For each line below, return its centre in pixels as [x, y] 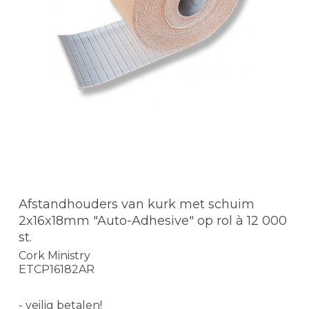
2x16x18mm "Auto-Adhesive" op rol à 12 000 [153, 221]
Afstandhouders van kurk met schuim [137, 205]
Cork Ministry [54, 255]
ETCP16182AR [57, 269]
